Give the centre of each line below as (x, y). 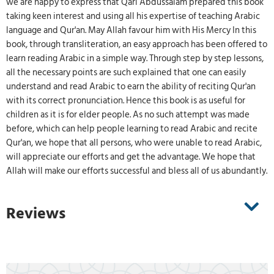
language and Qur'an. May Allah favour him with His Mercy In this (131, 30)
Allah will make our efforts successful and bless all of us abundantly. (137, 171)
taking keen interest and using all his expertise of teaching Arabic (133, 16)
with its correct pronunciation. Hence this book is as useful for (126, 100)
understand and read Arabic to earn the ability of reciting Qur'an (131, 86)
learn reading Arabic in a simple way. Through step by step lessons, (135, 58)
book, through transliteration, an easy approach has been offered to (137, 44)
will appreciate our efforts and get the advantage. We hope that (131, 157)
